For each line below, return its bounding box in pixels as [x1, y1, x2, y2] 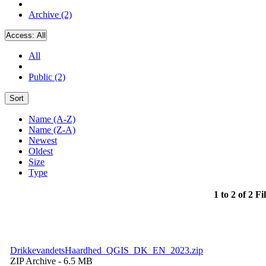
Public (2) [28, 71, 65, 82]
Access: [6, 30, 37, 40]
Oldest [28, 145, 53, 156]
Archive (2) [28, 9, 72, 20]
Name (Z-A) [28, 124, 75, 135]
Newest [28, 135, 57, 145]
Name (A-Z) [28, 113, 75, 124]
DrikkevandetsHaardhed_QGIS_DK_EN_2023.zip [10, 245, 203, 255]
